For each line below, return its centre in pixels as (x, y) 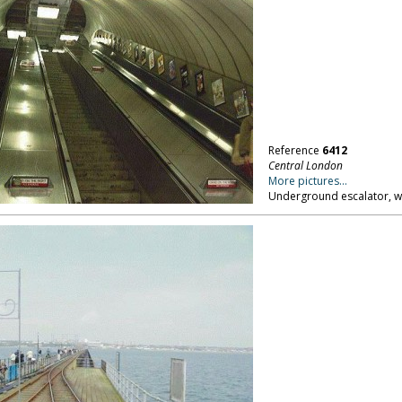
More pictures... (307, 181)
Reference (295, 150)
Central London (305, 166)
